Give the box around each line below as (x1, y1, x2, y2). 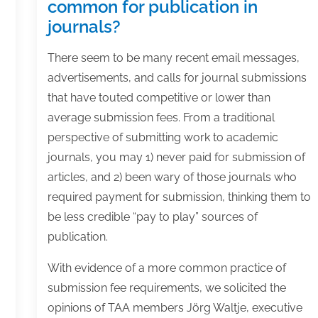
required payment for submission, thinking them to (47, 190, 311, 204)
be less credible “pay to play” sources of (47, 210, 258, 224)
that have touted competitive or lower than (47, 91, 270, 105)
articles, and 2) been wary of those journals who (47, 170, 297, 185)
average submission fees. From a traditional (47, 111, 275, 125)
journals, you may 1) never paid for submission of (47, 150, 305, 165)
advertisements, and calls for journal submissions (47, 71, 307, 85)
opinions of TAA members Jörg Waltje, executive (47, 301, 302, 315)
